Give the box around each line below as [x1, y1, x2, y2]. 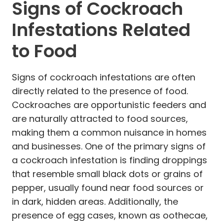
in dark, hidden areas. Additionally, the [12, 195, 178, 208]
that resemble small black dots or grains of [12, 167, 203, 180]
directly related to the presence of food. [12, 84, 188, 97]
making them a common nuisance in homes [12, 126, 207, 139]
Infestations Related [12, 17, 190, 42]
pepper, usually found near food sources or [12, 181, 204, 194]
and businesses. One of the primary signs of [12, 140, 206, 152]
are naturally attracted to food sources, [12, 112, 188, 125]
